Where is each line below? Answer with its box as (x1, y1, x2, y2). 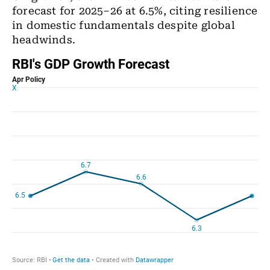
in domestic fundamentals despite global (12, 19, 235, 32)
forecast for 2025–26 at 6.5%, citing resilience (12, 5, 258, 17)
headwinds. (12, 34, 75, 46)
